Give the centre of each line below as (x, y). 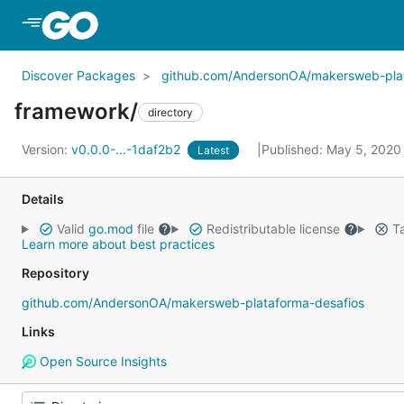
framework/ (76, 111)
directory (170, 112)
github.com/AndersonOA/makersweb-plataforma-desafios (193, 303)
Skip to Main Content (174, 24)
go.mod (110, 229)
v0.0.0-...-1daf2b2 (128, 149)
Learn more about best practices (118, 244)
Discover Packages (78, 75)
